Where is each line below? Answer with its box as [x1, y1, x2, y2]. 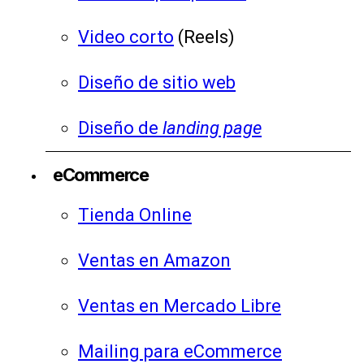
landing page [162, 118, 262, 138]
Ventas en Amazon [78, 250, 231, 271]
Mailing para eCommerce [78, 341, 282, 362]
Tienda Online [78, 205, 192, 225]
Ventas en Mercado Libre [78, 296, 281, 316]
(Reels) [174, 27, 235, 47]
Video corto [78, 27, 174, 47]
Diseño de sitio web [78, 72, 236, 93]
